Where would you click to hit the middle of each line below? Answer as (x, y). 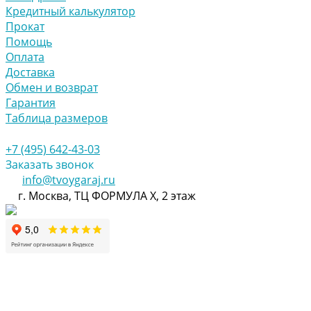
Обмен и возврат (52, 87)
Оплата (25, 57)
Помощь (29, 41)
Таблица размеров (57, 118)
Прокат (25, 26)
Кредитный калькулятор (70, 11)
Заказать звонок (50, 164)
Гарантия (31, 102)
